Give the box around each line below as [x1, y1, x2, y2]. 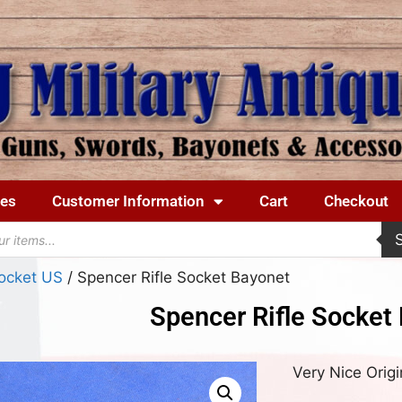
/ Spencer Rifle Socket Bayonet [63, 268, 291, 287]
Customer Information [52, 192, 205, 211]
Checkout [324, 192, 389, 211]
